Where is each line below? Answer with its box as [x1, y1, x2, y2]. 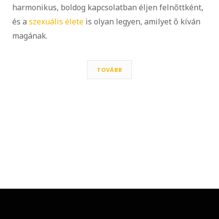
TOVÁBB [97, 66, 122, 73]
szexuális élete [29, 16, 84, 27]
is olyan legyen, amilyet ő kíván [84, 16, 200, 27]
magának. [12, 30, 49, 41]
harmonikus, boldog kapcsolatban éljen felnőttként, [12, 1, 203, 13]
